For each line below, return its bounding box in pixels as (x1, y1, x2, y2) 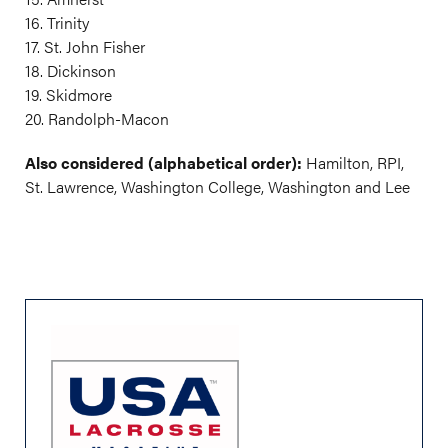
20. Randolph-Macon (25, 107, 169, 131)
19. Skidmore (25, 83, 112, 107)
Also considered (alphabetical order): (25, 151, 302, 175)
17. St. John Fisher (25, 35, 145, 59)
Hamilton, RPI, (302, 151, 404, 175)
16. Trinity (25, 11, 89, 35)
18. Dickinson (25, 59, 116, 83)
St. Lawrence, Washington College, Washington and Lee (25, 175, 410, 199)
